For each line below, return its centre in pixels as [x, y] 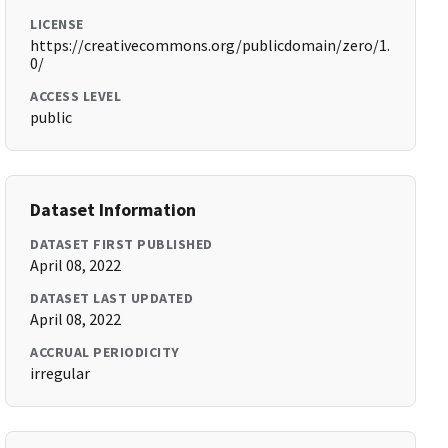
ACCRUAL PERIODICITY [105, 352]
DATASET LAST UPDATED [112, 298]
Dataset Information [113, 209]
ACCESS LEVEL [76, 96]
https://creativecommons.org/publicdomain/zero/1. [210, 45]
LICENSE [57, 24]
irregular [60, 373]
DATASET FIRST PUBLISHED [121, 244]
